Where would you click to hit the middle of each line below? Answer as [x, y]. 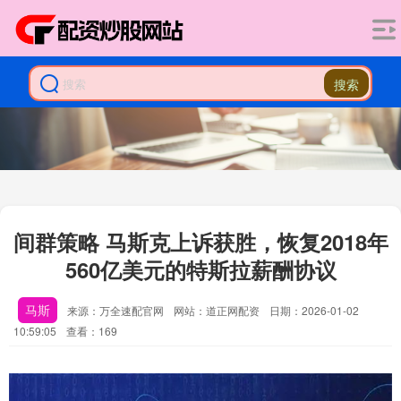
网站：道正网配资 [217, 310]
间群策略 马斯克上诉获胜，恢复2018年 [200, 242]
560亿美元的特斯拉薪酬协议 [200, 269]
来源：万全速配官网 [117, 310]
